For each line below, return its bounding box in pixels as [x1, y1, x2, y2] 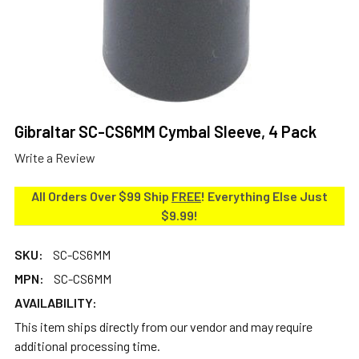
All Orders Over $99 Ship [31, 188, 171, 204]
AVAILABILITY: [14, 294, 97, 310]
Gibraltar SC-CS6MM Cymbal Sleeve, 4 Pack [14, 122, 317, 141]
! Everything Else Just [201, 188, 328, 204]
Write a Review [14, 149, 95, 165]
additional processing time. [14, 337, 160, 353]
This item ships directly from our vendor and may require [14, 318, 313, 334]
